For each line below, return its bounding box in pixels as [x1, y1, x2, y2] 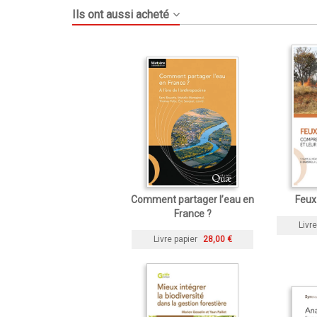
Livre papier [153, 234, 197, 245]
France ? [173, 208, 212, 220]
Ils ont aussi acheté [72, 8, 169, 22]
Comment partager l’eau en [131, 194, 254, 206]
